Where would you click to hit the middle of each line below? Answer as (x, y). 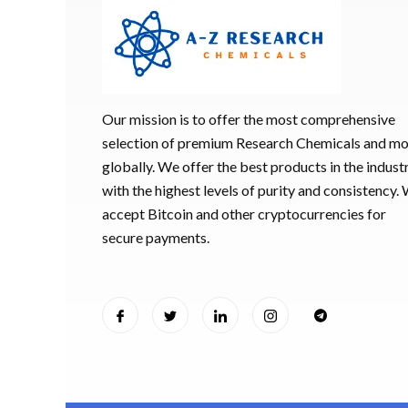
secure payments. (156, 237)
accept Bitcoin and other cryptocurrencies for (244, 213)
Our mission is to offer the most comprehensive (249, 118)
